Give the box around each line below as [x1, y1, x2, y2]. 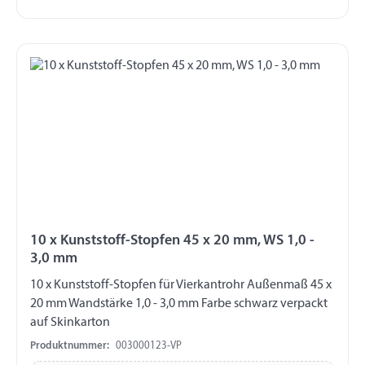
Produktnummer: [30, 341, 109, 352]
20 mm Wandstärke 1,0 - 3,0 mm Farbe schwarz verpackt [30, 297, 328, 310]
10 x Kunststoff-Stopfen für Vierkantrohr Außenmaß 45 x [30, 278, 159, 292]
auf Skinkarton [30, 315, 110, 329]
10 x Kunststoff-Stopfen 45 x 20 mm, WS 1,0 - [30, 232, 314, 248]
